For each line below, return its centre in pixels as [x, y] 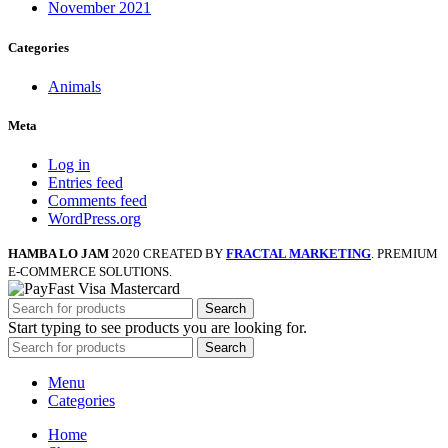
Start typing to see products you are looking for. [157, 328]
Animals [74, 86]
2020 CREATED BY [169, 254]
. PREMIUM [404, 254]
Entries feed [85, 183]
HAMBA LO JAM [58, 254]
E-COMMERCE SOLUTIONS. [90, 272]
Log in [69, 165]
